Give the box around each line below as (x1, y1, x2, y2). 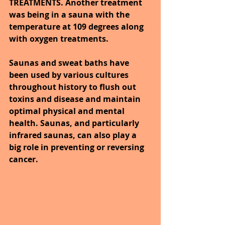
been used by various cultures (9, 69, 131, 80)
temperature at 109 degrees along (9, 21, 146, 32)
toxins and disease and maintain (9, 93, 143, 104)
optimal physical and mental (9, 105, 127, 117)
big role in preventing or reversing (9, 141, 146, 153)
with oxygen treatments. (9, 33, 108, 44)
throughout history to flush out (9, 81, 138, 92)
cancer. (9, 153, 38, 165)
